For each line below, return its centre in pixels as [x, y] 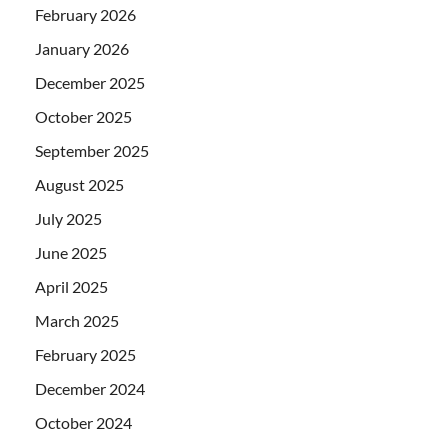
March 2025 [77, 320]
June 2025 [71, 252]
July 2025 [68, 218]
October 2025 [83, 116]
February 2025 [85, 354]
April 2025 [71, 286]
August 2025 [79, 184]
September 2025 [92, 150]
